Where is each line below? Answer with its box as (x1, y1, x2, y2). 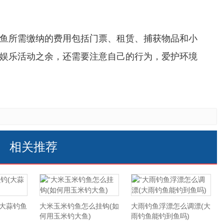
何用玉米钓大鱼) (39, 212, 91, 220)
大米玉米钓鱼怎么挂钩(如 (39, 202, 119, 210)
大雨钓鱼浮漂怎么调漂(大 (131, 202, 211, 210)
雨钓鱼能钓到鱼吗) (131, 212, 190, 220)
